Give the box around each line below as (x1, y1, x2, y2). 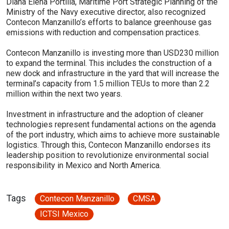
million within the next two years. (6, 88, 122, 99)
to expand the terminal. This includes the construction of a (6, 58, 212, 68)
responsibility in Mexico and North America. (6, 160, 161, 170)
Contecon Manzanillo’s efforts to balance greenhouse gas (6, 17, 212, 27)
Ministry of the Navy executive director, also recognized (6, 7, 205, 17)
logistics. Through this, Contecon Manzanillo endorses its (6, 140, 211, 150)
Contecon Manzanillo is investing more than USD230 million (6, 48, 219, 58)
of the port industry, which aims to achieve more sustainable (6, 129, 220, 140)
